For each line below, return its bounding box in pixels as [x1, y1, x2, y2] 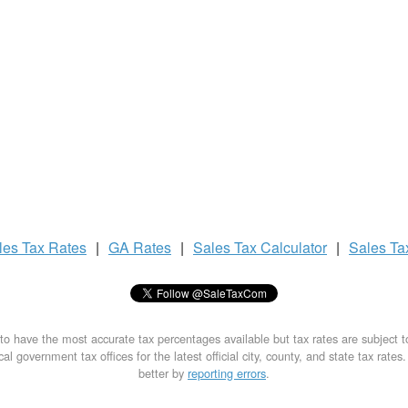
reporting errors [188, 364, 266, 382]
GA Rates [108, 237, 171, 258]
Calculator [260, 237, 327, 258]
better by [138, 364, 188, 382]
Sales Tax [193, 237, 260, 258]
